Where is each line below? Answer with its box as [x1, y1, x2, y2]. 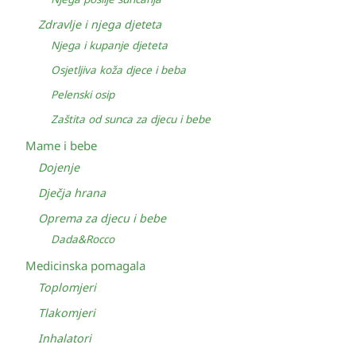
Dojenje [38, 160, 79, 175]
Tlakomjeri [38, 305, 95, 320]
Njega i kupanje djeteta [51, 38, 168, 52]
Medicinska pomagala [25, 257, 145, 273]
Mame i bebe [25, 137, 97, 153]
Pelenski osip [51, 87, 114, 102]
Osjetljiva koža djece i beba [51, 63, 186, 77]
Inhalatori [38, 331, 91, 346]
